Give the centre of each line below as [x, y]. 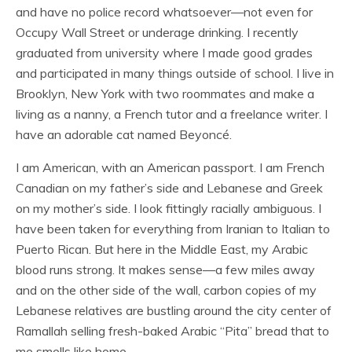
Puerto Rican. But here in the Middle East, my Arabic [162, 249]
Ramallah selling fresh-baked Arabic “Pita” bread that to [172, 331]
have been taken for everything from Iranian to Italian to [173, 229]
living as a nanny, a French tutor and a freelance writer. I [172, 114]
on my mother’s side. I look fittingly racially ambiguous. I [169, 208]
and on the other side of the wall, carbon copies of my [166, 290]
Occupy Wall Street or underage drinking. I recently [157, 32]
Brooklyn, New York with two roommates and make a [165, 93]
